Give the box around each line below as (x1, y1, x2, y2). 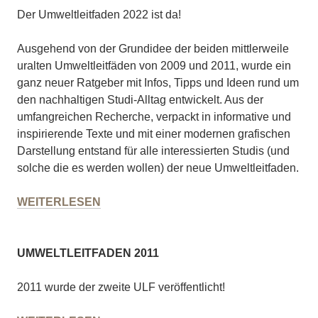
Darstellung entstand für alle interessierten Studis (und (17, 145, 290, 158)
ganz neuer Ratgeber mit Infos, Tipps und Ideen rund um (17, 77, 299, 89)
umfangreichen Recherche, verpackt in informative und (17, 111, 291, 124)
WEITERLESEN (17, 196, 101, 209)
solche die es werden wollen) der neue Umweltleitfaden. (17, 162, 299, 175)
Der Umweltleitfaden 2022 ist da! (17, 9, 181, 21)
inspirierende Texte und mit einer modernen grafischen (17, 128, 290, 141)
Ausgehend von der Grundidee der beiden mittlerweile (17, 43, 289, 55)
